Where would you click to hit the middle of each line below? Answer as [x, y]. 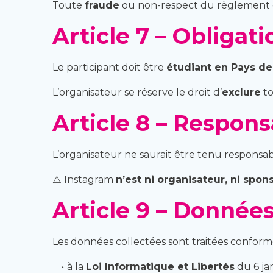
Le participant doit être [109, 67]
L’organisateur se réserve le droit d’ [137, 92]
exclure [241, 92]
